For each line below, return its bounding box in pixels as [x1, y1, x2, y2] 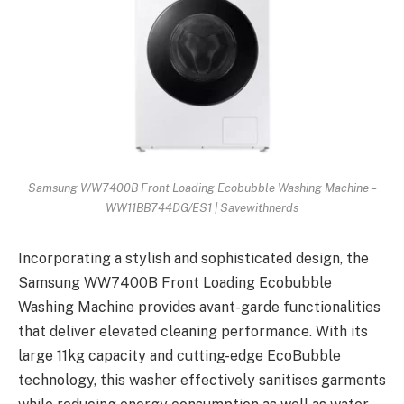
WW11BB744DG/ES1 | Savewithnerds [106, 200, 298, 216]
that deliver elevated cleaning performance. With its [18, 323, 368, 341]
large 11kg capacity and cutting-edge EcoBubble [18, 347, 341, 365]
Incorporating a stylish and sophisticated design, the [18, 250, 369, 268]
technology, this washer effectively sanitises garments [18, 372, 386, 390]
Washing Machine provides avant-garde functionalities [18, 298, 381, 317]
